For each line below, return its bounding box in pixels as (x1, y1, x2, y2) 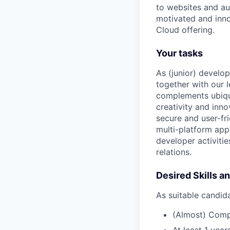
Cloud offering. (156, 25, 215, 35)
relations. (156, 147, 191, 157)
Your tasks (156, 48, 203, 59)
